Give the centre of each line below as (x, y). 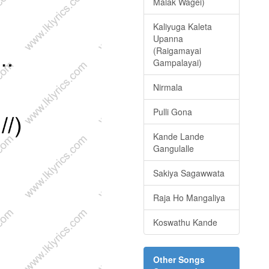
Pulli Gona (173, 112)
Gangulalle (174, 149)
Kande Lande (179, 137)
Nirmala (168, 87)
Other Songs (179, 260)
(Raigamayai (177, 51)
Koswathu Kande (185, 222)
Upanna (168, 39)
